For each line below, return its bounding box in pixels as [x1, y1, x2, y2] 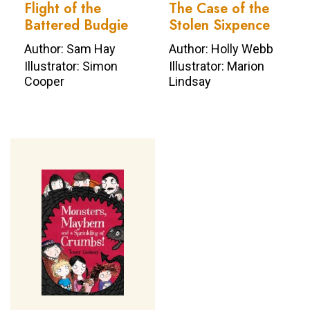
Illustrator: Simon [24, 58, 118, 73]
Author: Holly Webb [169, 41, 273, 56]
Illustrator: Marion [169, 58, 264, 73]
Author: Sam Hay [24, 41, 116, 56]
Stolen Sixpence [169, 15, 270, 35]
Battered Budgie [24, 15, 128, 35]
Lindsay [169, 73, 211, 89]
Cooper [24, 73, 64, 89]
